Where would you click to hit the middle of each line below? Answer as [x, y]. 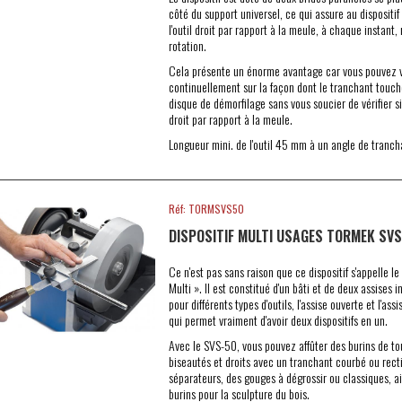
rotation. [187, 45]
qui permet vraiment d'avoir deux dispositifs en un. [278, 320]
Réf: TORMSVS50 [206, 209]
